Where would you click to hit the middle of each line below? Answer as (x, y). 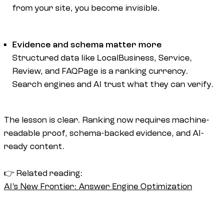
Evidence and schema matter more (87, 45)
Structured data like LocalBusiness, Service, (102, 58)
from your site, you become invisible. (86, 8)
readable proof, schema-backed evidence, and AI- (104, 133)
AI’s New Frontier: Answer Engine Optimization (98, 186)
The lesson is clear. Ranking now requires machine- (107, 120)
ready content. (34, 146)
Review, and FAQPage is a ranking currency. (100, 71)
